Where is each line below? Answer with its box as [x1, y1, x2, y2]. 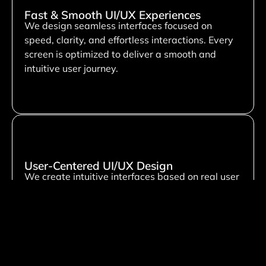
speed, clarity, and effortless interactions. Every [24, 34, 233, 46]
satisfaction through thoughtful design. [24, 213, 195, 225]
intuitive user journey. [24, 62, 118, 75]
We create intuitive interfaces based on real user [24, 170, 239, 182]
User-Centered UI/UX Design [24, 158, 173, 173]
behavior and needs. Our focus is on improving [24, 184, 228, 197]
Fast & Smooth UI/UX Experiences [24, 8, 201, 23]
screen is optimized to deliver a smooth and [24, 48, 216, 61]
